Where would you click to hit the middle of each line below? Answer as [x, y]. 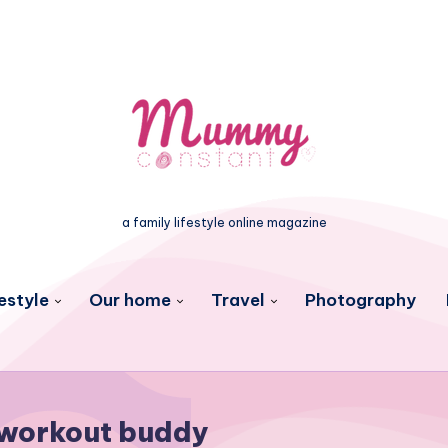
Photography [360, 300]
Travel [237, 300]
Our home [129, 300]
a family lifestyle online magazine [224, 222]
